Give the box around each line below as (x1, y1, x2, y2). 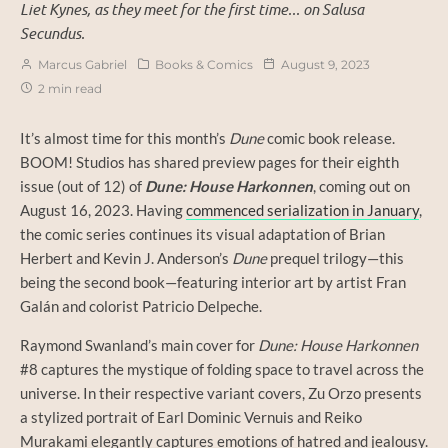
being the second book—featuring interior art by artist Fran (20, 272, 406, 291)
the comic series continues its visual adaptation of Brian (20, 224, 385, 243)
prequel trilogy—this (267, 248, 404, 267)
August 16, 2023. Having (20, 200, 186, 219)
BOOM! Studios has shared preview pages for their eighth (20, 152, 399, 171)
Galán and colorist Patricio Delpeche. (20, 296, 262, 315)
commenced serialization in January (186, 200, 419, 219)
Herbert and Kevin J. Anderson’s (20, 248, 232, 267)
